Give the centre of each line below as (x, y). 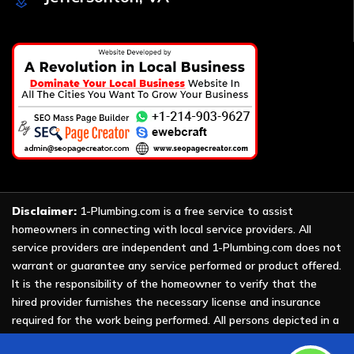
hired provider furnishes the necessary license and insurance (166, 301)
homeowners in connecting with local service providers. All (162, 229)
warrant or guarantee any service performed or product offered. (177, 265)
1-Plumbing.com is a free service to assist (185, 211)
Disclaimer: (44, 211)
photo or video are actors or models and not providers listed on (174, 338)
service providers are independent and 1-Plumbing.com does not (177, 247)
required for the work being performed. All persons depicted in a (175, 320)
